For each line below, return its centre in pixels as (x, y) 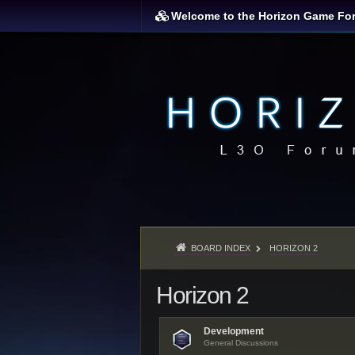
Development (234, 331)
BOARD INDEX (221, 248)
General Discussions (241, 343)
